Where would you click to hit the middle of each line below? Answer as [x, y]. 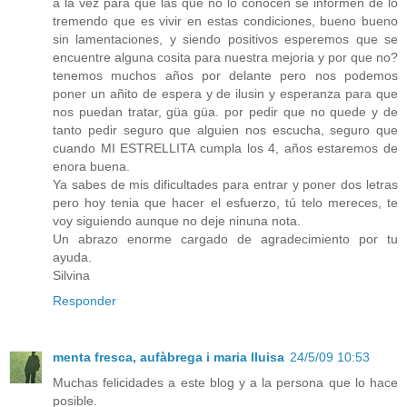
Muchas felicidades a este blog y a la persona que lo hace [225, 382]
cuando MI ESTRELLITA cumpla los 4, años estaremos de [225, 148]
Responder [84, 300]
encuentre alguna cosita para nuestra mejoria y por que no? [225, 57]
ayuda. [72, 257]
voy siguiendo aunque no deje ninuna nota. [177, 220]
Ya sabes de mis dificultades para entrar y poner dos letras [225, 184]
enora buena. [91, 166]
